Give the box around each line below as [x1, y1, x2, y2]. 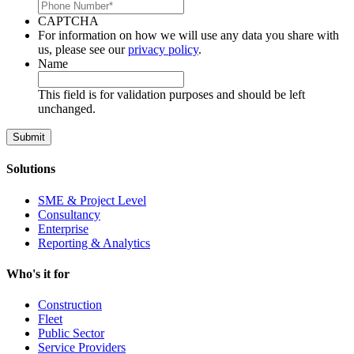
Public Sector [38, 326, 104, 341]
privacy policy [128, 43, 198, 57]
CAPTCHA [38, 14, 99, 28]
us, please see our [38, 43, 128, 57]
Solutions [6, 162, 55, 176]
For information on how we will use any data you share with [38, 28, 339, 43]
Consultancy [38, 207, 100, 221]
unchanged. [38, 102, 96, 116]
